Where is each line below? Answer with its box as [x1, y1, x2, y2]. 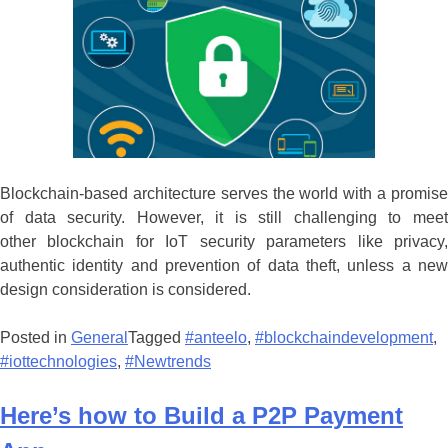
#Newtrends [125, 352, 211, 370]
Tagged [128, 328, 185, 346]
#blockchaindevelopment [255, 328, 433, 346]
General [71, 328, 128, 346]
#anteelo [185, 328, 247, 346]
